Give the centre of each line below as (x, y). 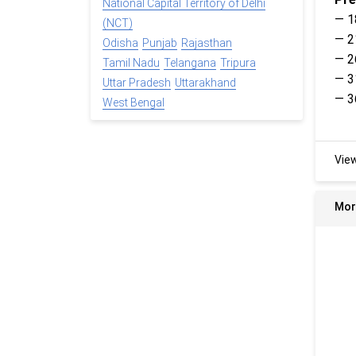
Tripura (238, 63)
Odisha (120, 43)
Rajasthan (207, 43)
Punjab (160, 43)
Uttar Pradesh (137, 83)
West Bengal (133, 103)
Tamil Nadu (131, 63)
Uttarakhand (205, 83)
